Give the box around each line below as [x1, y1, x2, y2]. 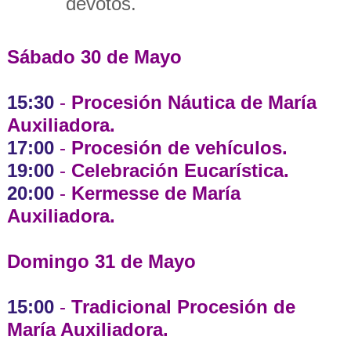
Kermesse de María [71, 182, 241, 204]
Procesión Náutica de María [71, 91, 317, 113]
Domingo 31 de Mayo [6, 250, 196, 272]
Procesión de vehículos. [71, 136, 288, 158]
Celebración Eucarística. [71, 159, 289, 181]
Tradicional [71, 295, 172, 317]
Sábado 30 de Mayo [6, 45, 182, 67]
